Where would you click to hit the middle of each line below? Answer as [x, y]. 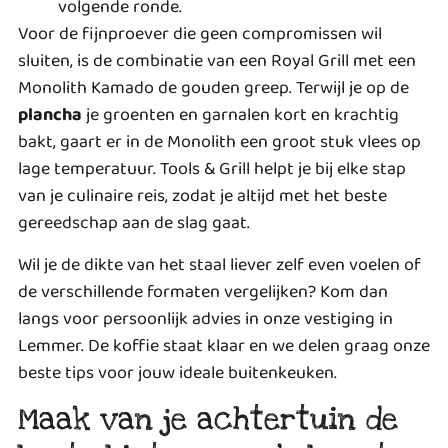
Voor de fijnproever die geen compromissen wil [200, 34]
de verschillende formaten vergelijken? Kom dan [203, 291]
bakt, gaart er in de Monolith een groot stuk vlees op [219, 142]
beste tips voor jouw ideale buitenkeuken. [177, 372]
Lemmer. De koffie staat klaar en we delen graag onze [224, 345]
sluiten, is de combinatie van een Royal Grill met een [217, 61]
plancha [50, 115]
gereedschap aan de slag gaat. [134, 223]
